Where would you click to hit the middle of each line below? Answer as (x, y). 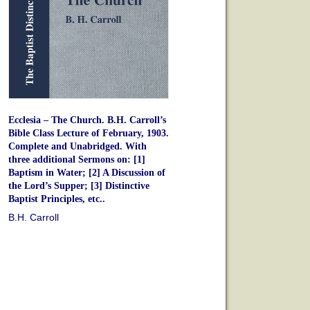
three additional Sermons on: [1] (76, 160)
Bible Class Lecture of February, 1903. (88, 134)
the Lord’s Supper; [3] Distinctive (79, 186)
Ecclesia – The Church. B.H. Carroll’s (87, 120)
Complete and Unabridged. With (77, 147)
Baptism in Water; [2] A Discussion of (86, 173)
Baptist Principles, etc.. (56, 199)
